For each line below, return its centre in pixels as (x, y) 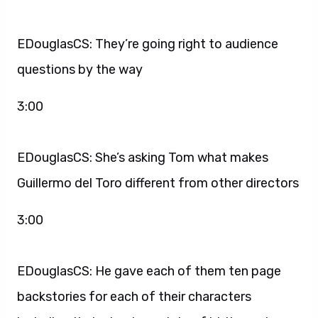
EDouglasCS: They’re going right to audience (148, 44)
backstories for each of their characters (134, 296)
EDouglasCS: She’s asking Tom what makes (143, 157)
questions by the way (80, 69)
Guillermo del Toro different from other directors (158, 183)
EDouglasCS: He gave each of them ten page (149, 271)
